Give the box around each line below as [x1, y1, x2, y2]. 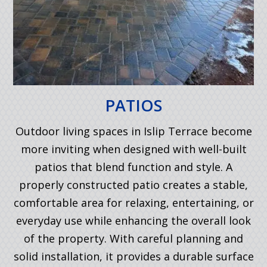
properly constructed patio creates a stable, [19, 177, 248, 192]
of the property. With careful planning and [24, 231, 243, 246]
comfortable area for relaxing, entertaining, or [13, 195, 254, 210]
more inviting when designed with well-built [20, 141, 247, 156]
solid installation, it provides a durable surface [13, 249, 254, 263]
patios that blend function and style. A [35, 159, 232, 174]
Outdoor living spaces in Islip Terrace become [15, 123, 252, 138]
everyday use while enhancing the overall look [16, 213, 251, 228]
